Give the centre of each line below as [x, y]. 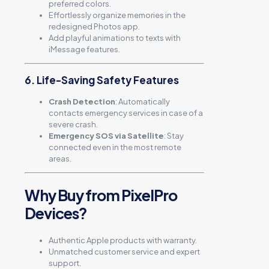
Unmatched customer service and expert [124, 251]
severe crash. [73, 125]
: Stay [174, 136]
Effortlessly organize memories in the [117, 15]
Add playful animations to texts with [115, 38]
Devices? [56, 213]
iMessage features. [84, 50]
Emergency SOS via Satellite [106, 136]
